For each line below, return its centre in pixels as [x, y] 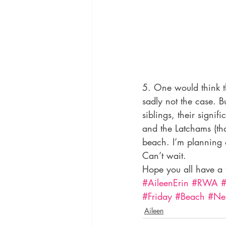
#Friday [157, 196]
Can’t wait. [164, 155]
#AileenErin [165, 182]
